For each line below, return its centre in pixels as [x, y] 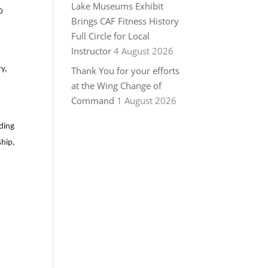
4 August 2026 [144, 51]
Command [93, 100]
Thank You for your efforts [126, 70]
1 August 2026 [147, 100]
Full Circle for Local [111, 36]
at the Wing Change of [117, 85]
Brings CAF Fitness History [125, 21]
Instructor [92, 51]
